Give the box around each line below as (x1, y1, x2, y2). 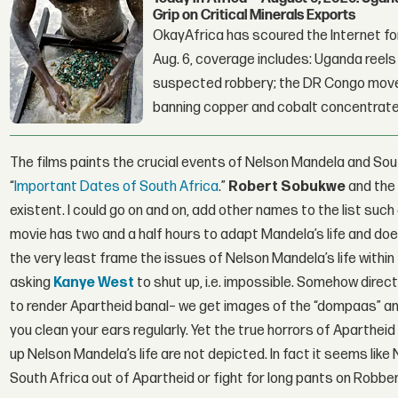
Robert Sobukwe (228, 179, 346, 196)
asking (10, 275, 54, 292)
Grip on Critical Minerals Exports (153, 6, 356, 24)
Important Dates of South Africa (14, 179, 219, 196)
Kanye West (53, 275, 135, 292)
